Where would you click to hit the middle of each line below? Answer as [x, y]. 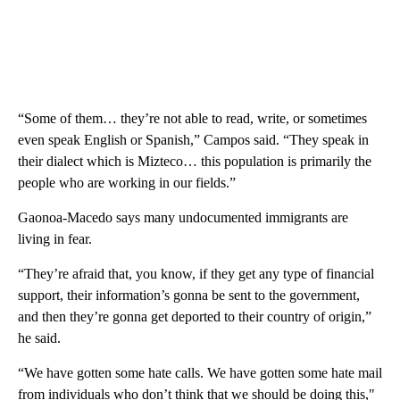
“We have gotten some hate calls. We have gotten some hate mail [200, 372]
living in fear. [55, 238]
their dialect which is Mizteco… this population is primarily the [195, 161]
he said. [39, 337]
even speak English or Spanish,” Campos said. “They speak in [193, 139]
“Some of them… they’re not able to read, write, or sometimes [192, 118]
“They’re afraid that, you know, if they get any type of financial [196, 273]
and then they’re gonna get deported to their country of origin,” [195, 316]
